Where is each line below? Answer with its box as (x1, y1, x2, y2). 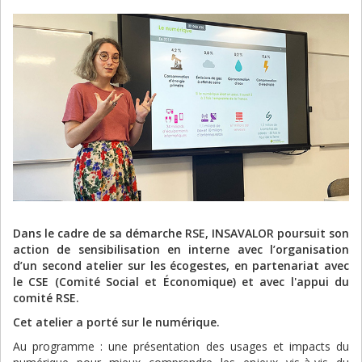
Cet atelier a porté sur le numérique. (13, 314, 220, 330)
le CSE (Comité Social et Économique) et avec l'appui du (13, 274, 349, 290)
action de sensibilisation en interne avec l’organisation (13, 242, 349, 258)
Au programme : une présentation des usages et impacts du (13, 339, 349, 355)
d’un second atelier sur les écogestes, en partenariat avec (13, 258, 349, 274)
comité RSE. (13, 290, 79, 306)
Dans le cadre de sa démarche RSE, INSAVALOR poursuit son (13, 225, 349, 242)
